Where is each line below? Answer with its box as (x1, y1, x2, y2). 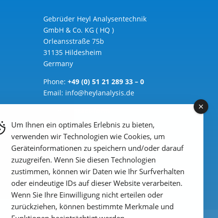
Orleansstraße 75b (43, 36, 105, 46)
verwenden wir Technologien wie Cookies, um (11, 131, 165, 141)
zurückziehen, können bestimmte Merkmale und (11, 201, 174, 211)
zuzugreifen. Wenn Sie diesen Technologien (11, 155, 156, 164)
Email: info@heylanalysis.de (43, 88, 135, 97)
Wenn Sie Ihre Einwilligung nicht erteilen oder (11, 190, 163, 200)
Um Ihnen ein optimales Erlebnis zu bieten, (11, 120, 155, 129)
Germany (43, 58, 73, 68)
